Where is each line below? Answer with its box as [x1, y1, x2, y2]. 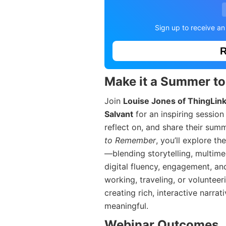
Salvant [104, 109, 133, 120]
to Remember [104, 135, 156, 146]
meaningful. [104, 201, 148, 211]
